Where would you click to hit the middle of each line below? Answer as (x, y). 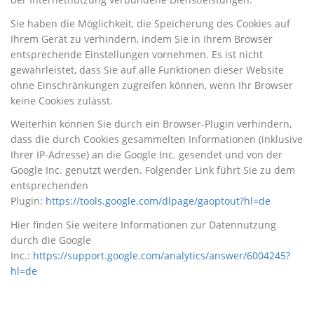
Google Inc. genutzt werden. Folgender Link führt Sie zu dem (153, 170)
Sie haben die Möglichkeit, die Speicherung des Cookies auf (150, 23)
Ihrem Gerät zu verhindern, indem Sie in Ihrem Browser (142, 39)
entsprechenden (49, 186)
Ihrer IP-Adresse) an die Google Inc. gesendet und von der (146, 155)
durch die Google (51, 240)
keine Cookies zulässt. (62, 100)
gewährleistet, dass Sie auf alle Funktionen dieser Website (147, 69)
